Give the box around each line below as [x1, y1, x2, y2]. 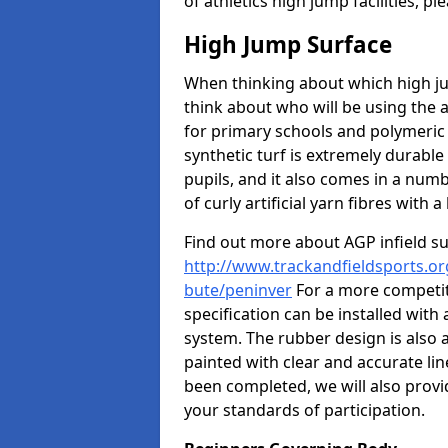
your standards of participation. [184, 399, 425, 421]
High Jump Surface [184, 29, 392, 60]
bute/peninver [184, 279, 292, 301]
